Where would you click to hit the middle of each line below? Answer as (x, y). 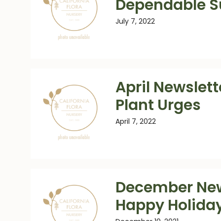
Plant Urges (158, 105)
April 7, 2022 (136, 121)
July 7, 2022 (135, 21)
